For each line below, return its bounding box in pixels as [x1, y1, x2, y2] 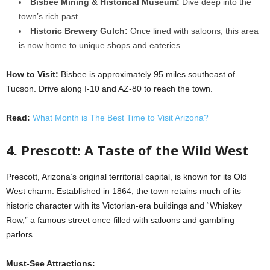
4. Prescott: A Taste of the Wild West [6, 141, 248, 159]
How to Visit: [6, 69, 61, 79]
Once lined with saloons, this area [128, 26, 259, 36]
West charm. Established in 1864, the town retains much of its [6, 186, 241, 196]
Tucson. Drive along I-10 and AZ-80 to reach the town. [6, 84, 213, 93]
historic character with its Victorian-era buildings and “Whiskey [6, 201, 242, 210]
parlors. [6, 230, 35, 239]
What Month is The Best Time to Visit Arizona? [33, 113, 209, 122]
